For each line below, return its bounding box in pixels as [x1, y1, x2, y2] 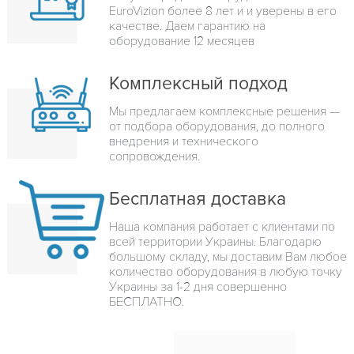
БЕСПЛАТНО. [109, 293, 184, 310]
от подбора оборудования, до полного [109, 118, 325, 134]
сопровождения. [109, 148, 200, 164]
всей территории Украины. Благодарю [109, 233, 322, 250]
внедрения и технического [109, 133, 258, 149]
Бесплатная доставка [109, 187, 286, 210]
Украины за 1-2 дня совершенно [109, 278, 287, 295]
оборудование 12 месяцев [109, 32, 254, 49]
